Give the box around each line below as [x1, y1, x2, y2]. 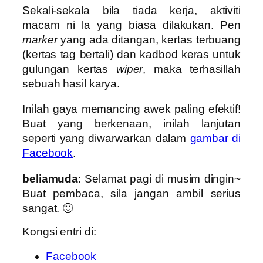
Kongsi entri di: [22, 225, 96, 238]
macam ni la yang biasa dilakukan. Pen [22, 18, 241, 31]
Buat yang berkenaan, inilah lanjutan [22, 117, 241, 130]
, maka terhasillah [143, 62, 241, 75]
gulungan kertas [22, 62, 109, 75]
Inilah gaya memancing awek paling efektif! [22, 103, 241, 116]
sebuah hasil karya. [22, 77, 120, 90]
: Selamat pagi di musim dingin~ [78, 172, 241, 185]
